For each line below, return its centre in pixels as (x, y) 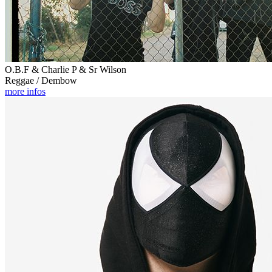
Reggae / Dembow (41, 80)
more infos (25, 91)
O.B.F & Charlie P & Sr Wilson (66, 69)
